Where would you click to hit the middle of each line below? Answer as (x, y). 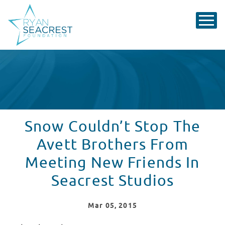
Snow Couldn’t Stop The (113, 127)
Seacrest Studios (113, 181)
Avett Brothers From (113, 145)
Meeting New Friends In (113, 163)
